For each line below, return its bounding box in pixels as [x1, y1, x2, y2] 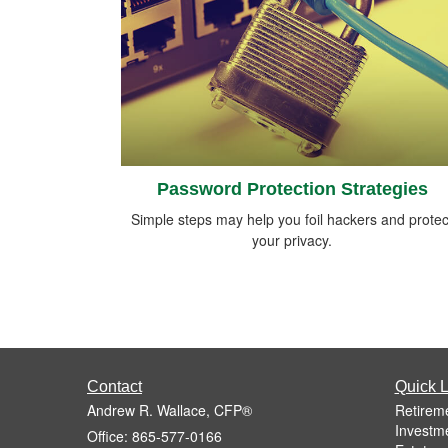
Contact [87, 378, 142, 396]
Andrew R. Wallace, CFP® [87, 400, 252, 421]
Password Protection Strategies [156, 179, 428, 200]
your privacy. [252, 230, 332, 251]
